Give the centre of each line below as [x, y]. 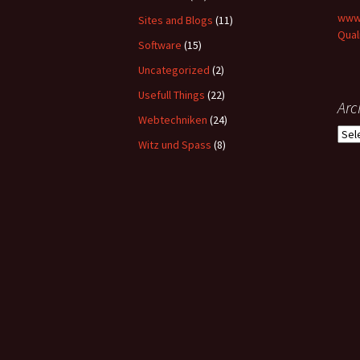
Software [160, 45]
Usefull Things [172, 95]
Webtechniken [173, 120]
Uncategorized [174, 70]
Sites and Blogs [176, 20]
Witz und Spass [175, 145]
